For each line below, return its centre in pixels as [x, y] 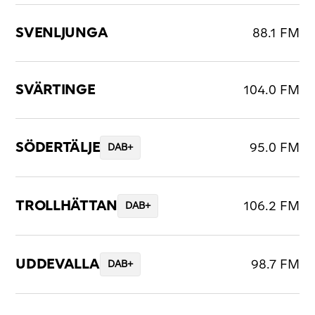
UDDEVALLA [58, 265]
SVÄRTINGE [56, 90]
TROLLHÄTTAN [66, 206]
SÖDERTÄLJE [58, 148]
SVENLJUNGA [62, 33]
